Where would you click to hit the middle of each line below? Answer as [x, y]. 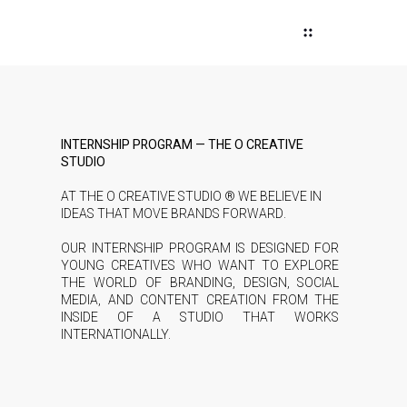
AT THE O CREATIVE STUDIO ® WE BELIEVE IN [192, 196]
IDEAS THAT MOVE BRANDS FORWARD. [174, 213]
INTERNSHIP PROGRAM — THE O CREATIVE [183, 144]
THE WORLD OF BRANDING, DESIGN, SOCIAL [200, 283]
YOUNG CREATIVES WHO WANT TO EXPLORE [200, 265]
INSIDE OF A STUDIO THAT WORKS [200, 317]
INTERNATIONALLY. [116, 334]
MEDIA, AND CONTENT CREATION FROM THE [200, 300]
